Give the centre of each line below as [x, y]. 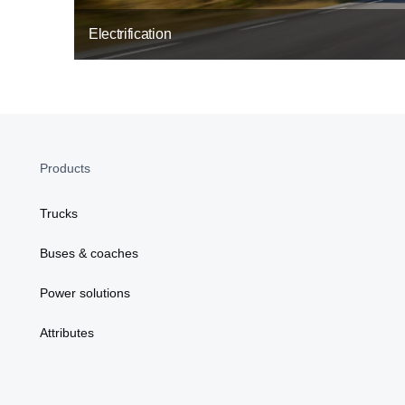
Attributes [67, 332]
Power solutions [85, 292]
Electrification [130, 33]
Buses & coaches [89, 253]
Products [65, 168]
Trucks [59, 213]
